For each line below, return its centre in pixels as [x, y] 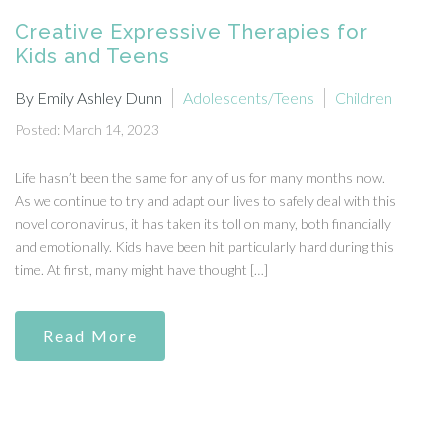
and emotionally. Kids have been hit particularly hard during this [204, 247]
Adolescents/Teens [248, 98]
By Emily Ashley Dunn [88, 98]
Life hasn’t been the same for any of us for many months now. [200, 178]
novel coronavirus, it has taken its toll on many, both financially [203, 224]
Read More [90, 336]
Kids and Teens [92, 56]
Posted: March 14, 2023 [87, 130]
